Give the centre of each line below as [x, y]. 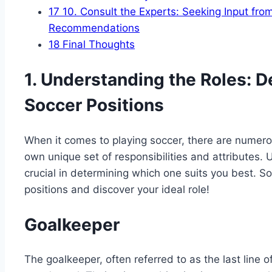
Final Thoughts [97, 45]
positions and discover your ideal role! [117, 189]
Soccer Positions [94, 105]
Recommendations [94, 28]
